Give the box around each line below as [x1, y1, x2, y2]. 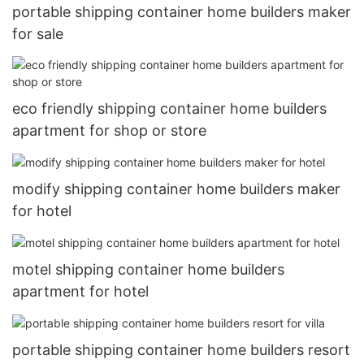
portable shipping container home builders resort [12, 340, 350, 358]
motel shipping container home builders [12, 260, 284, 278]
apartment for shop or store [12, 121, 206, 139]
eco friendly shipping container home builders [12, 99, 327, 117]
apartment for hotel [12, 282, 149, 300]
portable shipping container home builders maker [12, 3, 351, 21]
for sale [12, 25, 63, 43]
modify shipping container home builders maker [12, 180, 340, 197]
